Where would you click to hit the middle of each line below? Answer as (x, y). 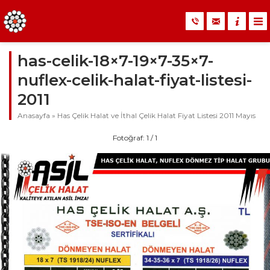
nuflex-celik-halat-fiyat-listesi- (135, 80)
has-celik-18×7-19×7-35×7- (115, 61)
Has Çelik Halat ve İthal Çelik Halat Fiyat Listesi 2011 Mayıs (156, 115)
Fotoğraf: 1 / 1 (135, 138)
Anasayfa (34, 115)
